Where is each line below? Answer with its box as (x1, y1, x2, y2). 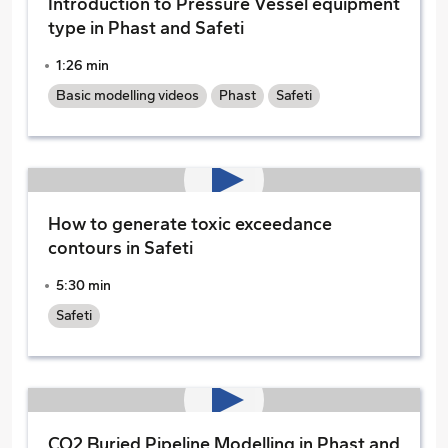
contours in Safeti (48, 237, 193, 259)
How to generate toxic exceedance (48, 213, 332, 235)
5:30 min (56, 277, 111, 294)
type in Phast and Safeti (48, 17, 244, 39)
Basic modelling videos (56, 87, 199, 104)
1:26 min (56, 57, 109, 74)
